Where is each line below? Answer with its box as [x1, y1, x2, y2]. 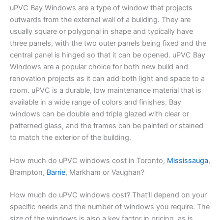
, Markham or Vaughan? [65, 168, 144, 177]
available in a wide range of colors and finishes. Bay [10, 98, 181, 107]
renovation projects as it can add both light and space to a [10, 74, 205, 83]
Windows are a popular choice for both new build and [10, 62, 188, 72]
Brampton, [10, 168, 47, 177]
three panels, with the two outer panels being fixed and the [10, 39, 206, 48]
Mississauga [167, 156, 208, 165]
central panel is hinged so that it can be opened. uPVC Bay [10, 51, 205, 60]
